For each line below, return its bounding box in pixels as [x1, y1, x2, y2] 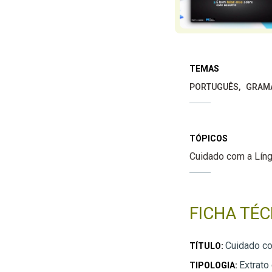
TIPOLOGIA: [189, 260, 239, 270]
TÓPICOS [189, 133, 228, 143]
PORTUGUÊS [189, 81, 239, 92]
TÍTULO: [189, 240, 225, 251]
